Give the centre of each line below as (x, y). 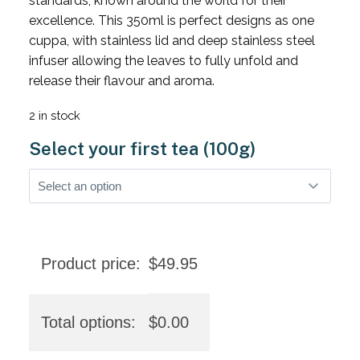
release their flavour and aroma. (121, 80)
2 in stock (54, 115)
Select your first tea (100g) (142, 149)
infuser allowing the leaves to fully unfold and (163, 60)
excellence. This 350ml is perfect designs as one (171, 20)
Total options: (88, 322)
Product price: (90, 263)
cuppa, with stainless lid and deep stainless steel (172, 40)
